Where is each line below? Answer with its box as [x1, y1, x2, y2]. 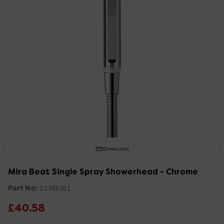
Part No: [8, 182, 37, 192]
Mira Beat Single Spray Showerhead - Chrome [8, 166, 198, 177]
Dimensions [102, 145, 129, 152]
